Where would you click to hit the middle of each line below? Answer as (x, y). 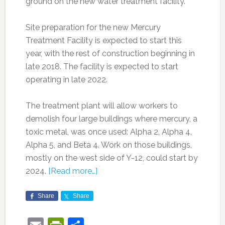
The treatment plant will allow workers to (101, 106)
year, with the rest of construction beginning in (110, 54)
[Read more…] (73, 171)
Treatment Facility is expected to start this (103, 41)
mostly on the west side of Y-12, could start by (111, 158)
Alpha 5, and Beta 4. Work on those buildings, (108, 145)
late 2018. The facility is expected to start (102, 67)
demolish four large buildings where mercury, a (111, 119)
